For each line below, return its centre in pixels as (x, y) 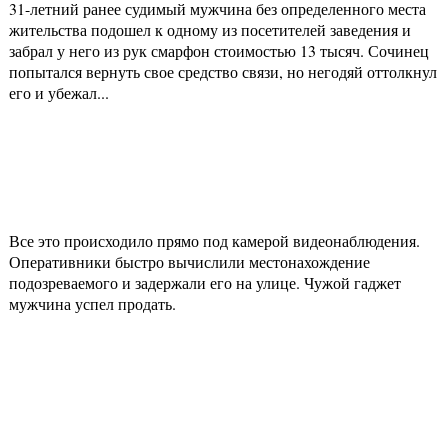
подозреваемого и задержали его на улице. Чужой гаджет (205, 283)
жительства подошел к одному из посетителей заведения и (210, 30)
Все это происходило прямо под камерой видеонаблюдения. (214, 241)
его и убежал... (59, 93)
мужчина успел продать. (92, 304)
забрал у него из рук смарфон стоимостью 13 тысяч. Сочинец (219, 51)
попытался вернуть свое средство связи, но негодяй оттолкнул (223, 72)
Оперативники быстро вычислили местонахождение (189, 262)
